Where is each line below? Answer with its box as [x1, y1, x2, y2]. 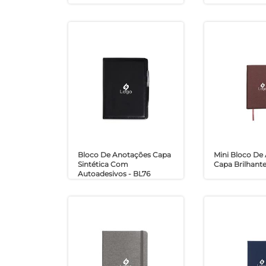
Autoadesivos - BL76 [77, 169, 150, 178]
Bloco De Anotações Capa [77, 150, 171, 159]
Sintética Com [77, 159, 128, 169]
